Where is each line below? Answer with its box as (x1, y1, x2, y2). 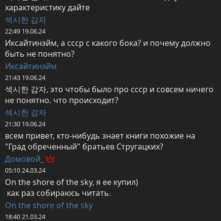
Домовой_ (5, 153, 46, 165)
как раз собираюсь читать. (7, 187, 111, 199)
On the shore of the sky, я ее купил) (5, 177, 138, 188)
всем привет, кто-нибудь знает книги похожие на (5, 130, 195, 142)
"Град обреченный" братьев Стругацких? (5, 141, 163, 152)
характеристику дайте (5, 2, 90, 13)
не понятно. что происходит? (5, 95, 118, 106)
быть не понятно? (5, 48, 74, 60)
